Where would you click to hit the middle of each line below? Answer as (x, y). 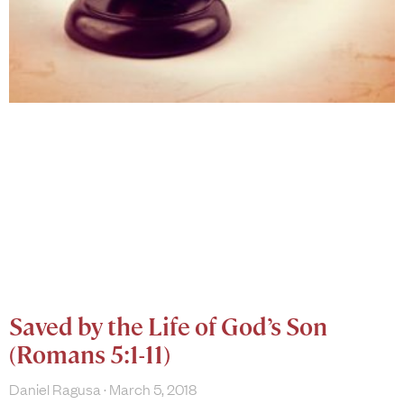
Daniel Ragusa (56, 388)
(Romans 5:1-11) (90, 355)
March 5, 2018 (151, 388)
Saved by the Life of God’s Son (168, 327)
